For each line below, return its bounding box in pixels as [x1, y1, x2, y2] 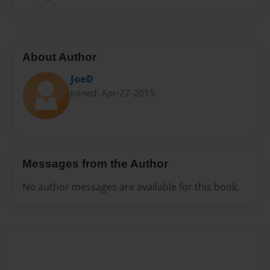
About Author [22, 50, 96, 63]
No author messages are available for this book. [22, 180, 239, 194]
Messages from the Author [22, 157, 168, 171]
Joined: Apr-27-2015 [71, 87, 155, 99]
